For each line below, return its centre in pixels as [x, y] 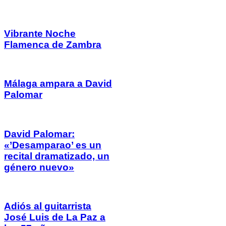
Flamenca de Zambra [53, 44]
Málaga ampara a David [58, 84]
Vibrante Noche [40, 33]
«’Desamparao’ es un [53, 145]
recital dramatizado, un [57, 156]
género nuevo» [39, 167]
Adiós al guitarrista [48, 206]
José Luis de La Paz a [55, 217]
